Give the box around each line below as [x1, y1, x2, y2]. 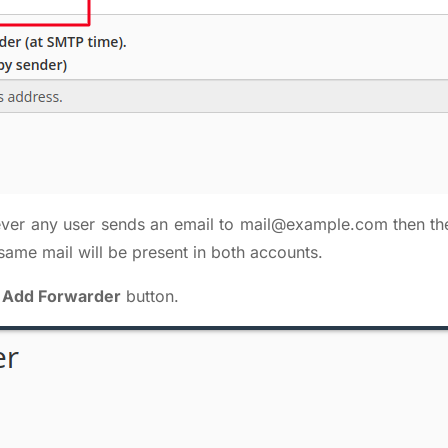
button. [121, 286, 179, 307]
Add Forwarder [2, 286, 121, 307]
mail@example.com [239, 214, 388, 235]
